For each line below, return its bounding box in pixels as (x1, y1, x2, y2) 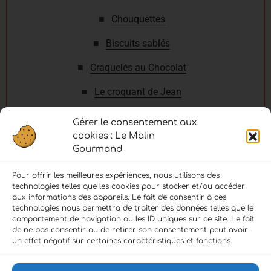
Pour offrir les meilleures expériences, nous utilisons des (12, 171, 220, 180)
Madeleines (113, 109, 163, 122)
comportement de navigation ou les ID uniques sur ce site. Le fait (12, 215, 255, 223)
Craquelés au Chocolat (90, 61, 186, 73)
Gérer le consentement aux (73, 117, 197, 128)
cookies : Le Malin (73, 131, 155, 141)
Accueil (38, 257, 70, 269)
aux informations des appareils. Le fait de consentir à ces (12, 193, 226, 201)
